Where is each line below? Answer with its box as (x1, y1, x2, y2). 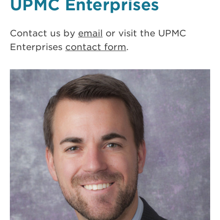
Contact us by (10, 27, 78, 38)
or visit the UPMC (103, 27, 186, 38)
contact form (65, 41, 126, 52)
